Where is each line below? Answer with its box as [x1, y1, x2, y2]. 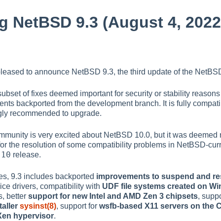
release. [11, 150, 41, 159]
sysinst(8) [20, 201, 56, 210]
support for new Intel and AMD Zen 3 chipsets [28, 191, 198, 200]
